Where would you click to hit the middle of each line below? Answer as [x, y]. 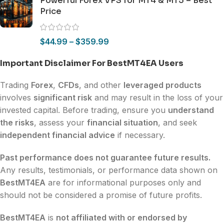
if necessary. [140, 135]
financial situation [122, 123]
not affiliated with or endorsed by [121, 218]
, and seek [177, 123]
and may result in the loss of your [157, 98]
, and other [101, 85]
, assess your [60, 123]
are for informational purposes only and [123, 183]
